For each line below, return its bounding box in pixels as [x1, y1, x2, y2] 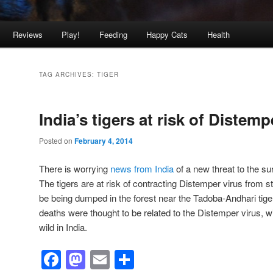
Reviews [12, 29, 43, 41]
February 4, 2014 [74, 135, 133, 147]
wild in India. [39, 220, 87, 233]
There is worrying [39, 161, 110, 175]
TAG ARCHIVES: [39, 69, 97, 79]
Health [207, 29, 230, 41]
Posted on [39, 135, 74, 146]
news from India [110, 161, 174, 175]
